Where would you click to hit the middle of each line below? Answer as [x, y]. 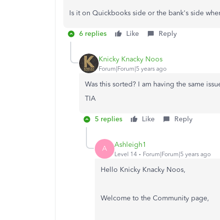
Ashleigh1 [130, 144]
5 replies [109, 119]
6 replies [93, 34]
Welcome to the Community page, [156, 198]
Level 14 [126, 154]
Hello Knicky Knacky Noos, [144, 170]
